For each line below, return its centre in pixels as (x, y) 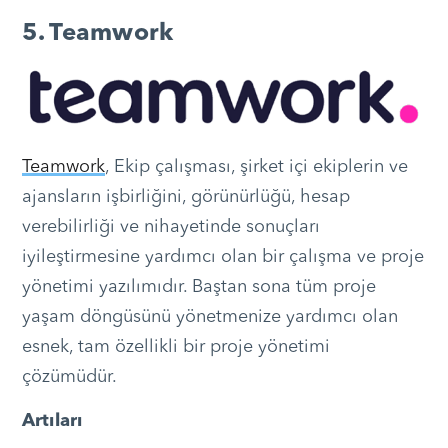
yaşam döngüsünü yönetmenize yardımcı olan (209, 317)
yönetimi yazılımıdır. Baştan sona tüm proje (198, 287)
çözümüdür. (69, 377)
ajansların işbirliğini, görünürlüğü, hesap (185, 197)
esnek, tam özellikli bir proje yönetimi (175, 347)
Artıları (52, 421)
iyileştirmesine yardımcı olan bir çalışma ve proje (222, 257)
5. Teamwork (97, 34)
